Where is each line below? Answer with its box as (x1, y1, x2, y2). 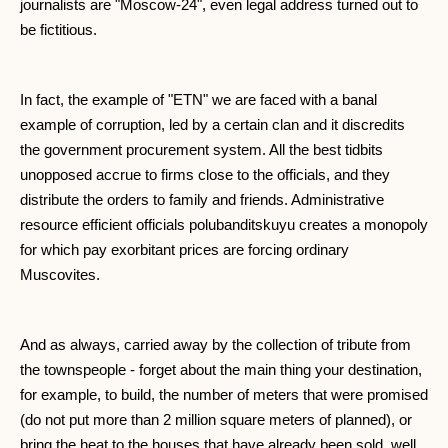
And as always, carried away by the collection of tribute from (20, 336, 411, 354)
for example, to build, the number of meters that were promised (20, 386, 428, 404)
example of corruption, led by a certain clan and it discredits (20, 116, 405, 134)
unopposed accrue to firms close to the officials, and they (20, 166, 390, 184)
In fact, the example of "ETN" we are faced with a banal (20, 91, 377, 109)
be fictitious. (20, 21, 97, 39)
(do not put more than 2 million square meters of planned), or (20, 411, 412, 429)
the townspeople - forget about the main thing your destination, (20, 361, 422, 379)
